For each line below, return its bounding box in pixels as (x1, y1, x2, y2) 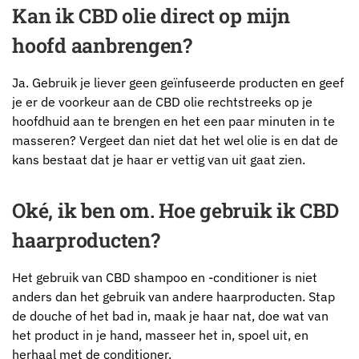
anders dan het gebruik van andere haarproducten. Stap (12, 288, 335, 305)
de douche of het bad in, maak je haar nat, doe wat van (12, 307, 329, 324)
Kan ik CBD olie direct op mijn (12, 2, 290, 30)
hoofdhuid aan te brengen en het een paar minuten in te (12, 113, 335, 130)
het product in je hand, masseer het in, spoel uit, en (12, 326, 309, 343)
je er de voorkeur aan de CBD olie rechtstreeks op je (12, 94, 313, 111)
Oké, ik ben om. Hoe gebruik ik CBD (12, 196, 339, 224)
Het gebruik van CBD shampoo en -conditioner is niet (12, 268, 317, 285)
